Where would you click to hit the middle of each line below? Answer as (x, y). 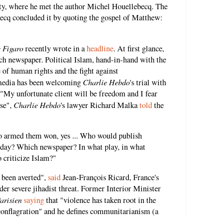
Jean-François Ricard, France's (110, 177)
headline (100, 48)
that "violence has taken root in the (100, 200)
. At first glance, (139, 48)
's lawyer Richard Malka (100, 105)
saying (34, 200)
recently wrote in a (55, 48)
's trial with (148, 82)
